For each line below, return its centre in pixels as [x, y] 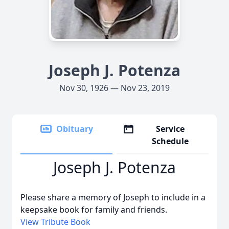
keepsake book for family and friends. [94, 210]
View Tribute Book [55, 222]
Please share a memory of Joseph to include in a [113, 197]
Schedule [170, 141]
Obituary [75, 129]
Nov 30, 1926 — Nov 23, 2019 [114, 88]
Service [170, 129]
